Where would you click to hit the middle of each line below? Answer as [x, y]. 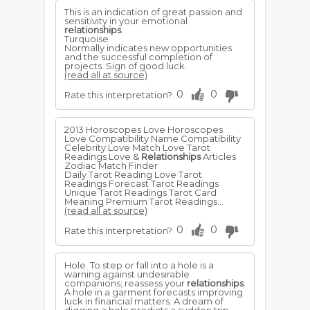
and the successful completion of [138, 57]
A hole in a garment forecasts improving [154, 292]
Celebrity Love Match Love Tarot [137, 147]
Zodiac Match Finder [111, 165]
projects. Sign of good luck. [126, 66]
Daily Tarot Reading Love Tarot [133, 174]
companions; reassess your [126, 283]
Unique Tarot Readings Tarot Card [140, 192]
